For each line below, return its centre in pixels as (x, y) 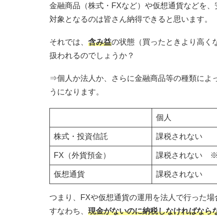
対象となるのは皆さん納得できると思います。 (131, 19)
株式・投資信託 (81, 137)
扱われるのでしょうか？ (92, 55)
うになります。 (77, 92)
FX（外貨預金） (82, 155)
